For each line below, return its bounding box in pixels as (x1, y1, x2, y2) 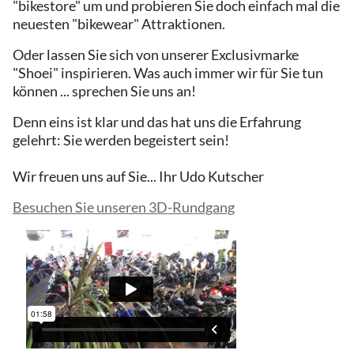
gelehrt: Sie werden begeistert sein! (13, 130, 229, 149)
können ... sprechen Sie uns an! (13, 81, 198, 100)
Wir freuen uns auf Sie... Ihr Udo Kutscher (13, 167, 264, 185)
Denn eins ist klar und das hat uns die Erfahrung (13, 112, 301, 130)
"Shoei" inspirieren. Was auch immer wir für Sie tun (13, 63, 323, 81)
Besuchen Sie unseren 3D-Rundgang (13, 198, 235, 216)
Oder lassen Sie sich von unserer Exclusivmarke (13, 45, 299, 63)
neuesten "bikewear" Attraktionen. (13, 14, 228, 32)
